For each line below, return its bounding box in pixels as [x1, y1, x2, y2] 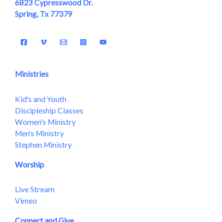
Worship [15, 160, 44, 169]
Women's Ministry [15, 117, 76, 126]
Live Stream [15, 184, 55, 194]
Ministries [15, 69, 49, 79]
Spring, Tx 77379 [15, 9, 72, 19]
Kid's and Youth [15, 94, 66, 104]
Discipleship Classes [15, 106, 83, 115]
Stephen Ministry [15, 140, 72, 149]
